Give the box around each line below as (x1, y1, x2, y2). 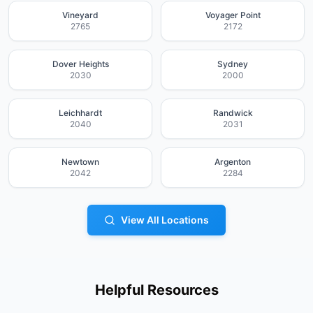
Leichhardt (59, 108, 102, 118)
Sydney (217, 59, 248, 69)
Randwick (212, 108, 253, 118)
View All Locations (121, 214, 209, 226)
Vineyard (62, 10, 99, 20)
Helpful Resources (94, 282, 219, 298)
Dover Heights (52, 59, 109, 69)
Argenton (214, 156, 251, 167)
